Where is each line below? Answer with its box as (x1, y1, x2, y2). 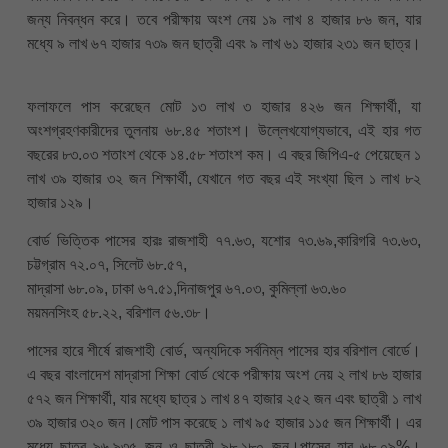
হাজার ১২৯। (27, 193, 94, 211)
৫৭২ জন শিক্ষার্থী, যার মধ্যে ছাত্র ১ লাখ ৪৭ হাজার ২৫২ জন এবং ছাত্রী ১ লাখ (27, 390, 421, 408)
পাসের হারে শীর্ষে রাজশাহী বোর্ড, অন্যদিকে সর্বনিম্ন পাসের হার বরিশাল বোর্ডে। (27, 342, 421, 360)
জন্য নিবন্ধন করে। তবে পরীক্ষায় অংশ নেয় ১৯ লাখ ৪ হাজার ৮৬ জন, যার (27, 11, 421, 29)
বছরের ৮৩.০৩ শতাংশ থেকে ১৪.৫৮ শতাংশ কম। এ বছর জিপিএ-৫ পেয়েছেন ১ (27, 145, 421, 163)
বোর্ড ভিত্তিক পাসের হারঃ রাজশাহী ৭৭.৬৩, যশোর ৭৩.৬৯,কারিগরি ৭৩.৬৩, (27, 231, 421, 249)
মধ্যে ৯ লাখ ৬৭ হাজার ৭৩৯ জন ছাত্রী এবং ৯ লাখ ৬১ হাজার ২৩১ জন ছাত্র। (27, 35, 421, 53)
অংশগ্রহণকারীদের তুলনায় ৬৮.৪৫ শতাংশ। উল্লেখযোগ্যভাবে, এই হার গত (27, 121, 421, 139)
